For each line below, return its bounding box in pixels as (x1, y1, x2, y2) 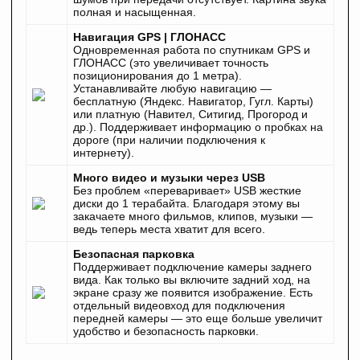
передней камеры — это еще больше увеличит (73, 312, 322, 325)
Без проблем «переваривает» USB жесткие (73, 184, 301, 198)
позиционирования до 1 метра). (73, 69, 242, 83)
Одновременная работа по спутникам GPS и (73, 43, 310, 57)
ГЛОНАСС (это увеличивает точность (73, 56, 268, 70)
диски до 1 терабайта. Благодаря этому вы (73, 197, 300, 211)
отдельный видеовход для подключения (73, 299, 285, 313)
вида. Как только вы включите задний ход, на (73, 273, 310, 287)
